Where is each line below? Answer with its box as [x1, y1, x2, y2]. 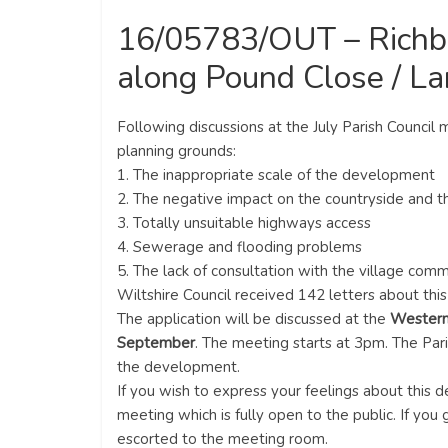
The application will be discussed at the [117, 309, 390, 329]
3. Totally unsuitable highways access [117, 213, 371, 233]
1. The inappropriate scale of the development [117, 165, 435, 185]
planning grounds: [117, 141, 236, 161]
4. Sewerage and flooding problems [117, 237, 362, 257]
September [117, 333, 195, 353]
